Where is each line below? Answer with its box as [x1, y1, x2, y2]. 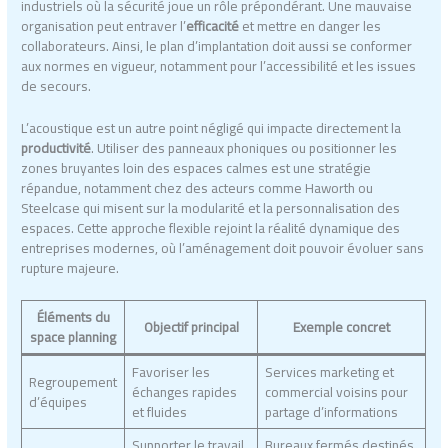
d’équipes [28, 388, 87, 415]
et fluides [131, 398, 187, 425]
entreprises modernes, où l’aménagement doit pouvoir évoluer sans [21, 234, 425, 261]
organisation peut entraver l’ [21, 12, 187, 39]
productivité [21, 134, 92, 161]
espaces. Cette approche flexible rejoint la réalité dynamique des [21, 214, 401, 241]
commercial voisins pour [264, 378, 408, 405]
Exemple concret [293, 313, 391, 340]
